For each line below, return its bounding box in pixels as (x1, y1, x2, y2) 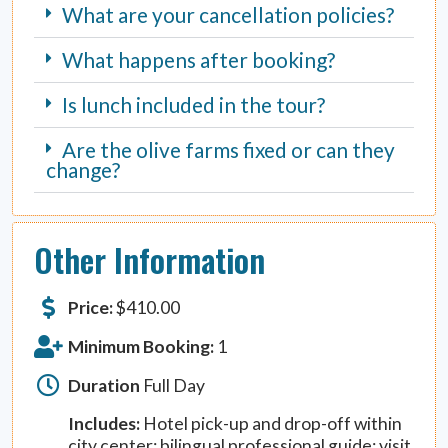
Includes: (68, 413, 141, 435)
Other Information (34, 236, 266, 284)
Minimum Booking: (68, 335, 215, 357)
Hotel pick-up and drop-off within (140, 413, 403, 435)
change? (46, 157, 121, 183)
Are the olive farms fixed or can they (62, 137, 396, 163)
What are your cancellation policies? (62, 2, 395, 28)
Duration (68, 374, 141, 396)
